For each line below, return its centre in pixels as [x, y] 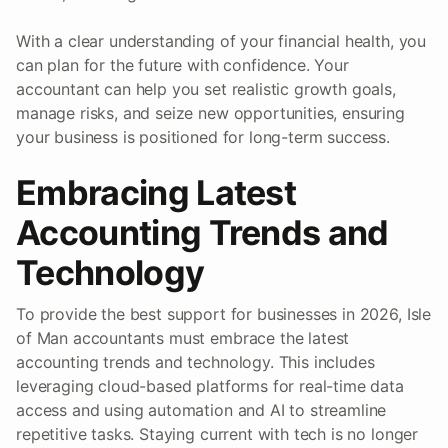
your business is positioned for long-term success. [203, 136]
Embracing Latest [156, 192]
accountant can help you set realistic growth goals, [206, 88]
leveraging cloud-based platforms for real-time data [210, 385]
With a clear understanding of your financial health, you [221, 40]
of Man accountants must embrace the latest [183, 337]
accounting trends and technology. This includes [195, 361]
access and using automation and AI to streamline [201, 409]
